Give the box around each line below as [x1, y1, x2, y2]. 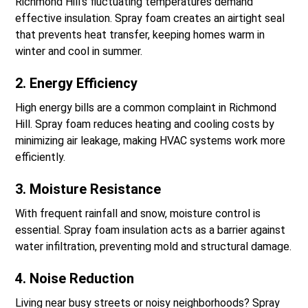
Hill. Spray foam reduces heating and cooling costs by [15, 118, 275, 131]
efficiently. [15, 151, 66, 164]
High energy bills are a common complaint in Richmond [15, 101, 277, 115]
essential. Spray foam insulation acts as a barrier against [15, 223, 286, 237]
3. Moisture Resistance [15, 181, 162, 198]
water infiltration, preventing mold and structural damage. [15, 240, 292, 254]
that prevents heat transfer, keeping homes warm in [15, 28, 265, 42]
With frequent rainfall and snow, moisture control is [15, 207, 261, 221]
